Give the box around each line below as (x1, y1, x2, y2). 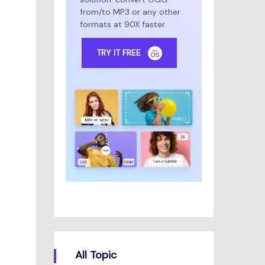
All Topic (75, 247, 117, 262)
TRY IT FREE (96, 47, 141, 58)
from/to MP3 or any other (80, 7, 180, 17)
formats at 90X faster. (80, 19, 166, 30)
